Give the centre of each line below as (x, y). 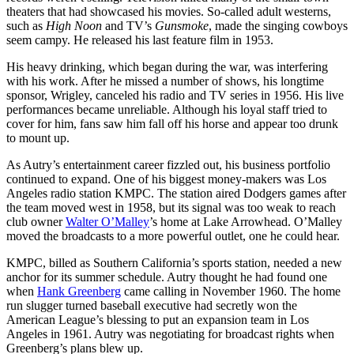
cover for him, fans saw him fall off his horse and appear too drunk (172, 123)
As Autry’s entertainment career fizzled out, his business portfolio (168, 164)
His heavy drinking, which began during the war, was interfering (167, 66)
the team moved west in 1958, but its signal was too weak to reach (171, 207)
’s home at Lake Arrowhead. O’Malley (246, 221)
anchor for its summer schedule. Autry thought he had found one (167, 277)
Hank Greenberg (79, 291)
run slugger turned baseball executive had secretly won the (152, 305)
